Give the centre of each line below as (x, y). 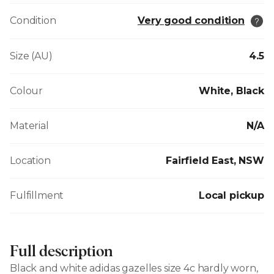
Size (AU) (31, 56)
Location (30, 161)
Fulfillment (37, 196)
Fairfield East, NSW (215, 161)
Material (29, 126)
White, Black (231, 91)
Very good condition (191, 21)
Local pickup (231, 196)
